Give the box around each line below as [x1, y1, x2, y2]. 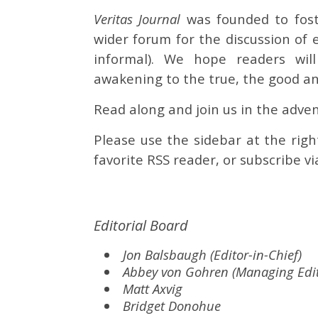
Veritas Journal [94, 10, 181, 28]
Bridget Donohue [123, 297, 221, 314]
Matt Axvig [123, 280, 183, 297]
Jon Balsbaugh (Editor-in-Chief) [123, 246, 302, 263]
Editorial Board [94, 216, 188, 235]
